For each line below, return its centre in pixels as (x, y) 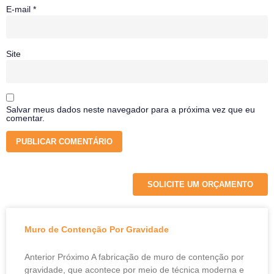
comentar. (25, 118)
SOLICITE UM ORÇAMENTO (200, 185)
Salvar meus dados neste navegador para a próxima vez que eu (131, 109)
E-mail (20, 9)
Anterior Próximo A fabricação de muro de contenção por (134, 257)
